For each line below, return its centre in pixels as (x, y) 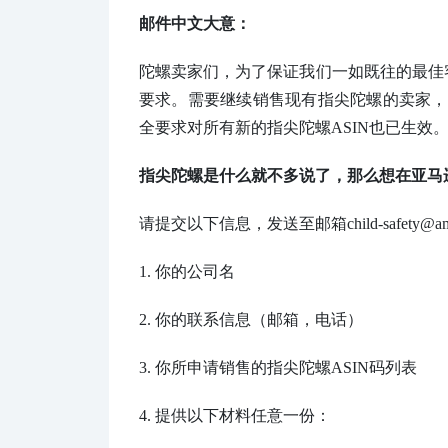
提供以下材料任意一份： (243, 415)
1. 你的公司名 (187, 271)
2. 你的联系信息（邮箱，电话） (251, 319)
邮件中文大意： (195, 23)
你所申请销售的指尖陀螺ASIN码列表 (286, 367)
